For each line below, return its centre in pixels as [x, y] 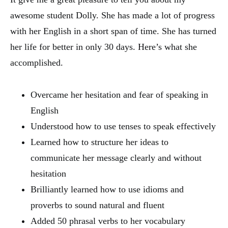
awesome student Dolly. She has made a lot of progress [112, 15]
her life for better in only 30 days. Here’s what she [104, 47]
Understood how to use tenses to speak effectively [123, 126]
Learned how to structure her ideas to [99, 142]
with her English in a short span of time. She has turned [113, 31]
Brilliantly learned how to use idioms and [107, 189]
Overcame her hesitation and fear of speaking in [119, 94]
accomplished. [37, 62]
